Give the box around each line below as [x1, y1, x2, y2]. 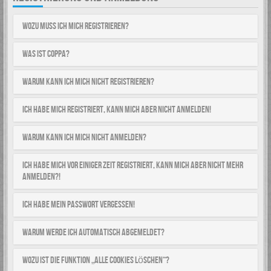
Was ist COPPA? [22, 48, 70, 60]
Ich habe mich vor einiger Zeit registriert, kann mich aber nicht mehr [22, 160, 243, 171]
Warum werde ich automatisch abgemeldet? [22, 227, 165, 238]
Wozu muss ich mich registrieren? [22, 21, 129, 32]
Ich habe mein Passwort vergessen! [22, 199, 135, 211]
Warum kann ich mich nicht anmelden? [22, 132, 146, 143]
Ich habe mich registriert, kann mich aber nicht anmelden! [22, 104, 211, 116]
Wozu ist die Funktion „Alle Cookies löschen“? [22, 255, 169, 266]
